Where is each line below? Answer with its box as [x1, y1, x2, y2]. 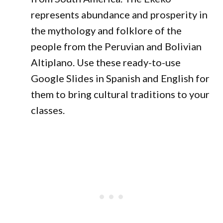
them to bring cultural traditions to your [31, 88, 210, 100]
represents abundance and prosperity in [31, 8, 208, 20]
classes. [31, 104, 65, 116]
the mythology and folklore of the [31, 24, 182, 36]
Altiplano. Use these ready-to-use [31, 56, 181, 68]
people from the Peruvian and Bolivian [31, 40, 202, 52]
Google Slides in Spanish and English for [31, 72, 210, 84]
